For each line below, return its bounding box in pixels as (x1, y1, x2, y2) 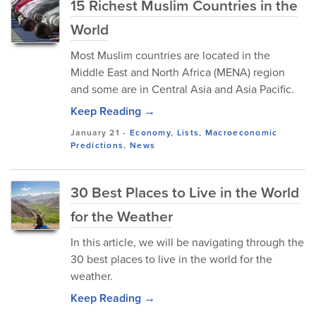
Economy (129, 126, 171, 139)
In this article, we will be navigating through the (71, 234, 304, 250)
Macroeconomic (205, 126, 278, 139)
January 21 (71, 126, 120, 139)
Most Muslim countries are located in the (71, 47, 270, 63)
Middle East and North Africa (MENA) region (71, 64, 285, 80)
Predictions (71, 139, 124, 152)
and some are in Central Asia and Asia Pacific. (71, 81, 294, 97)
